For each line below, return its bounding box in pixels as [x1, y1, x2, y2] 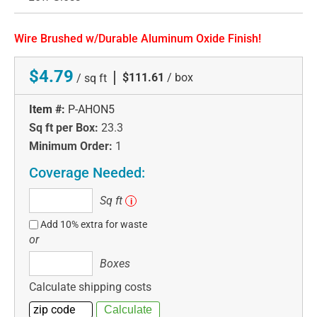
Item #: [29, 103, 65, 117]
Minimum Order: [29, 139, 113, 154]
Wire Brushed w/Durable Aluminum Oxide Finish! [14, 32, 261, 46]
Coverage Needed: [29, 164, 145, 182]
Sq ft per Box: [29, 121, 98, 135]
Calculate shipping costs [29, 280, 151, 294]
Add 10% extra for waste [40, 219, 148, 231]
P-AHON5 [68, 103, 115, 117]
